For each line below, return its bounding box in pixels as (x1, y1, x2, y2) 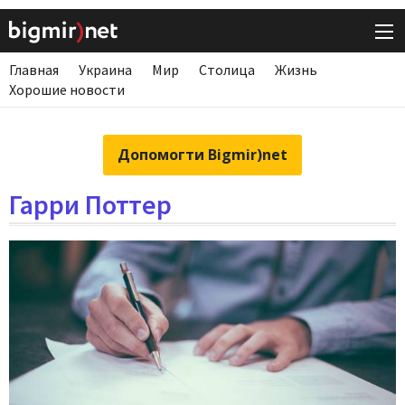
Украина (79, 61, 132, 80)
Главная (9, 61, 59, 80)
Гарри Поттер (9, 187, 172, 222)
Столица (199, 61, 255, 80)
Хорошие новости (9, 80, 125, 99)
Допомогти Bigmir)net (118, 145, 287, 165)
